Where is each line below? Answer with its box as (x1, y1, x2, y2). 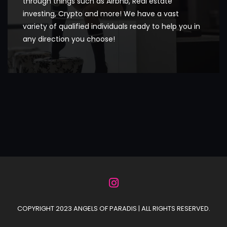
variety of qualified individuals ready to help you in (23, 21, 200, 31)
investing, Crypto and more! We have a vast (23, 8, 179, 19)
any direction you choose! (23, 33, 115, 44)
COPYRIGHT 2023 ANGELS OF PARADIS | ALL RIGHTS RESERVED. (17, 204, 210, 214)
